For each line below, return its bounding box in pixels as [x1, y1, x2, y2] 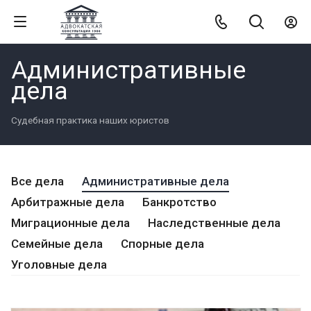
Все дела [11, 174, 64, 188]
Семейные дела [11, 237, 103, 251]
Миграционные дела [11, 216, 130, 230]
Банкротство [142, 195, 217, 209]
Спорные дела [121, 237, 204, 251]
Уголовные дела [11, 258, 107, 271]
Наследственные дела [148, 216, 280, 230]
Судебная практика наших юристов [11, 115, 169, 126]
